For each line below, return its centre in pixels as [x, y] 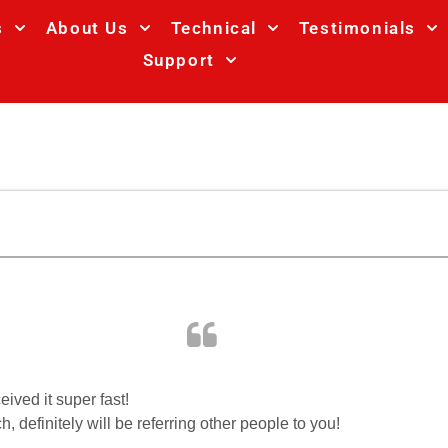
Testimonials [357, 28]
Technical [213, 28]
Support [178, 60]
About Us [87, 28]
